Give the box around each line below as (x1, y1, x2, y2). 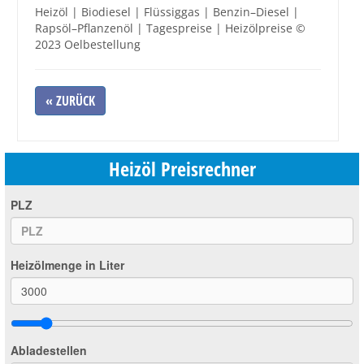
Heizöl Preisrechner (108, 154, 256, 182)
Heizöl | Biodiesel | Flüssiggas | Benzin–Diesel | (35, 3, 299, 19)
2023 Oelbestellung (35, 36, 141, 52)
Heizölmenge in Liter (11, 256, 124, 273)
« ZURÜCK (45, 91, 95, 110)
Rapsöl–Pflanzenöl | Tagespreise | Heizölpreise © (35, 19, 305, 36)
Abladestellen (11, 341, 87, 358)
